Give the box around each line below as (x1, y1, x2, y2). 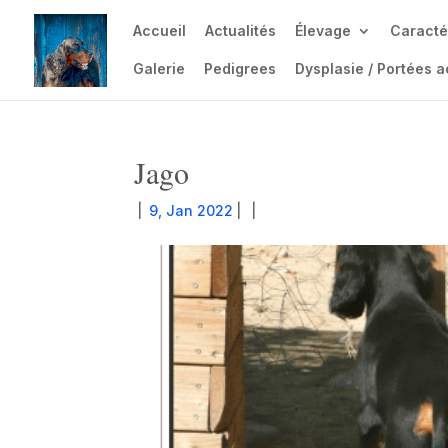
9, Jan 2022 (145, 202, 234, 219)
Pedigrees (204, 60, 276, 77)
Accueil (133, 22, 186, 39)
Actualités (205, 22, 276, 39)
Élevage (295, 22, 351, 39)
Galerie (133, 60, 185, 77)
